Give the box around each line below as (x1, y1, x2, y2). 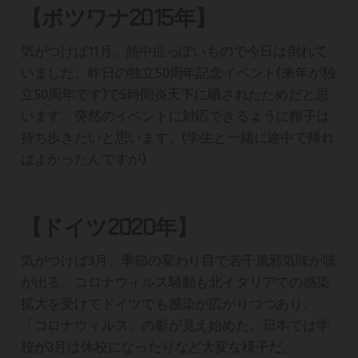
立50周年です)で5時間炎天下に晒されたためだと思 (20, 86, 329, 104)
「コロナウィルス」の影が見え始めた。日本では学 (20, 317, 330, 335)
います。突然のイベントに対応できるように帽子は (20, 108, 330, 125)
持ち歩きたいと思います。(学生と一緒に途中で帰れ (20, 129, 335, 147)
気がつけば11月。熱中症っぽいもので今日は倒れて (20, 43, 328, 61)
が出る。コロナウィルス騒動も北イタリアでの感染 (20, 274, 330, 292)
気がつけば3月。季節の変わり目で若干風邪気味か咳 (20, 253, 336, 270)
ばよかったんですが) (20, 151, 147, 169)
